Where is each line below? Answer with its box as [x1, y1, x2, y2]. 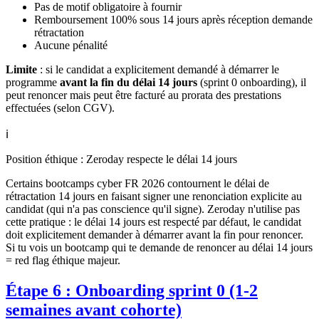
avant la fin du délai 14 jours [60, 75, 197, 88]
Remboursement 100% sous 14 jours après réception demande [34, 13, 313, 26]
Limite [6, 63, 37, 75]
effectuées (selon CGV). [6, 101, 115, 114]
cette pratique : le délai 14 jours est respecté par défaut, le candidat [6, 215, 301, 228]
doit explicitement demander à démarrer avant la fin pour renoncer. [6, 228, 303, 241]
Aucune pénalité [34, 38, 108, 51]
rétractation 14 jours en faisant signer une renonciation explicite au [6, 189, 302, 202]
